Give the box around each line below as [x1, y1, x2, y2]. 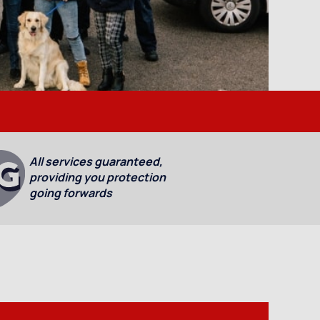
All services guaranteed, [29, 154, 164, 169]
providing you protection [29, 169, 166, 185]
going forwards [29, 185, 113, 201]
